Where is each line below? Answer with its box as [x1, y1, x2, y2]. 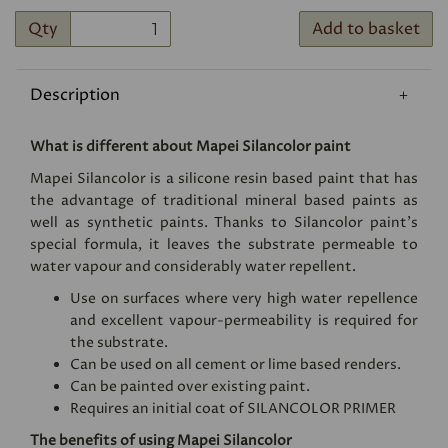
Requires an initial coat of [70, 399, 247, 419]
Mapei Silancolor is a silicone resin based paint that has [30, 169, 418, 189]
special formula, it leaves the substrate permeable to [30, 235, 418, 255]
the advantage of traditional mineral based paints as [30, 191, 418, 211]
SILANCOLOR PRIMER [247, 399, 396, 419]
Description [30, 84, 120, 107]
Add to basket [311, 18, 420, 41]
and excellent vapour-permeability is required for [70, 311, 418, 331]
